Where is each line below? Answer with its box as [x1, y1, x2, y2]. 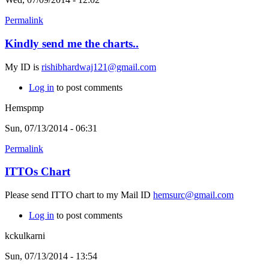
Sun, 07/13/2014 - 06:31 [5, 122, 97, 133]
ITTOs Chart [5, 165, 70, 178]
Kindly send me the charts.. [5, 37, 139, 50]
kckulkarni [5, 231, 45, 241]
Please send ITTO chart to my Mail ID [5, 190, 153, 201]
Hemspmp [5, 102, 44, 113]
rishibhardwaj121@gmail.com [41, 61, 156, 72]
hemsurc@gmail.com [153, 190, 234, 201]
